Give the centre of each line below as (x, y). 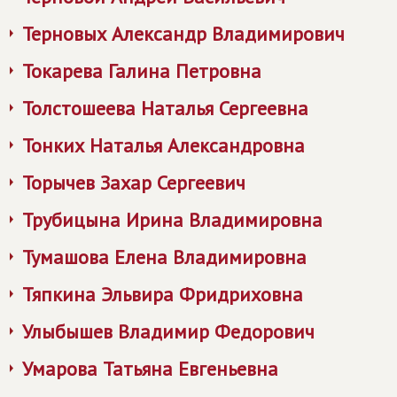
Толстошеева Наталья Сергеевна (165, 108)
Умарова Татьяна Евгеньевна (150, 369)
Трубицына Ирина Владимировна (172, 220)
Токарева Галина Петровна (142, 71)
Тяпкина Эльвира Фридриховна (163, 294)
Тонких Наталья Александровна (163, 145)
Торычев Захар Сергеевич (134, 183)
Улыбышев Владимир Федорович (168, 331)
